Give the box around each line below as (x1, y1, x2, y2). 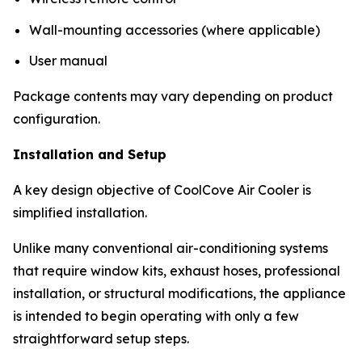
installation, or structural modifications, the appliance (13, 285, 346, 302)
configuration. (13, 111, 100, 128)
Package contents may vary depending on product (13, 88, 333, 105)
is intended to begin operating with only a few (13, 308, 299, 325)
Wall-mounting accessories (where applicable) (29, 21, 320, 38)
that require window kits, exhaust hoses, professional (13, 263, 340, 280)
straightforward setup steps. (13, 330, 189, 347)
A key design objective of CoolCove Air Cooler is (13, 182, 311, 199)
